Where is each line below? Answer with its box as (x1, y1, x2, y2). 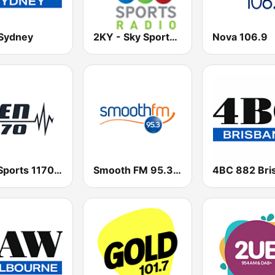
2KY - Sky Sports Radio (169, 30, 178, 43)
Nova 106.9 (212, 30, 268, 43)
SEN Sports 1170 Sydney (54, 163, 62, 176)
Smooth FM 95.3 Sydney (173, 163, 182, 176)
